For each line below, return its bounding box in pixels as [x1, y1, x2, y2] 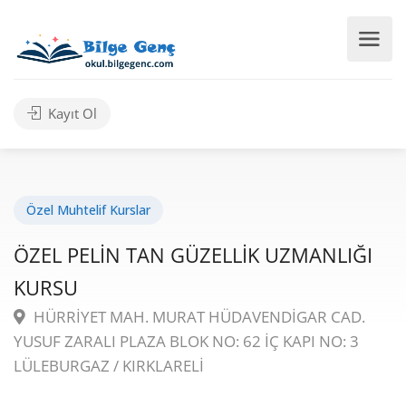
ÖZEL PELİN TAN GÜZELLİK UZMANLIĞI [14, 241, 372, 268]
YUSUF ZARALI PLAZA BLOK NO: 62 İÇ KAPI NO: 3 [14, 331, 359, 352]
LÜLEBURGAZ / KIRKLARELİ [14, 355, 204, 376]
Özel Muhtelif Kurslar [26, 201, 150, 218]
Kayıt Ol [44, 104, 97, 122]
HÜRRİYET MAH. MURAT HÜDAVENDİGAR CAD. [30, 306, 365, 327]
